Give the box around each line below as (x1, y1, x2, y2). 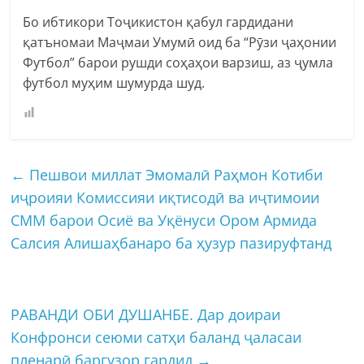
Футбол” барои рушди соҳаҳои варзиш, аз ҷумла (23, 53, 334, 71)
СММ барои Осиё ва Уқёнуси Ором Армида (11, 210, 318, 230)
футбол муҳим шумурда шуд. (23, 73, 206, 92)
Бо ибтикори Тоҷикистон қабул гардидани (23, 12, 294, 31)
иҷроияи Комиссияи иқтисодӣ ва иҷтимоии (11, 187, 320, 207)
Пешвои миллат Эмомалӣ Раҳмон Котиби (25, 164, 323, 184)
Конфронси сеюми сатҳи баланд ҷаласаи (11, 327, 302, 347)
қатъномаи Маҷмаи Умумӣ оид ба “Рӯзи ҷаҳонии (23, 32, 337, 51)
